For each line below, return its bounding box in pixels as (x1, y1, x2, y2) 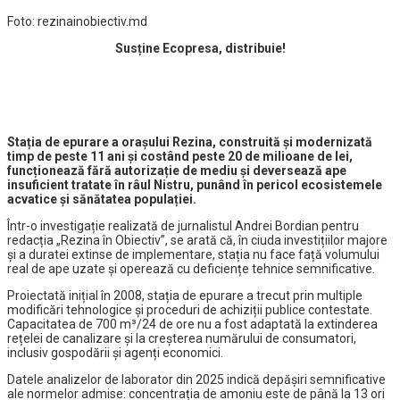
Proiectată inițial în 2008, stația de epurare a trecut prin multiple (7, 288, 362, 304)
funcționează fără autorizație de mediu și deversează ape (7, 163, 346, 179)
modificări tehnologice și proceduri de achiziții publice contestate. (7, 303, 372, 318)
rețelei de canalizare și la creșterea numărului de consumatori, (7, 331, 356, 346)
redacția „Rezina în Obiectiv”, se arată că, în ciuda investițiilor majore (7, 233, 387, 248)
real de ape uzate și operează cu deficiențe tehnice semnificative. (7, 262, 375, 277)
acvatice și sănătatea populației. (7, 192, 196, 207)
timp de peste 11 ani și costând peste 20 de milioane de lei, (7, 149, 353, 164)
